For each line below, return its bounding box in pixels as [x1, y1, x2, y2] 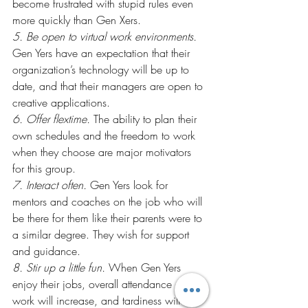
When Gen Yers [105, 260, 184, 275]
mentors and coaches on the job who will [12, 194, 206, 209]
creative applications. [12, 95, 110, 110]
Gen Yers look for [87, 177, 171, 192]
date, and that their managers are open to [12, 78, 206, 93]
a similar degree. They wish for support [12, 227, 192, 242]
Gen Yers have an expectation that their [12, 45, 193, 60]
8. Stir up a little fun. [12, 260, 105, 275]
